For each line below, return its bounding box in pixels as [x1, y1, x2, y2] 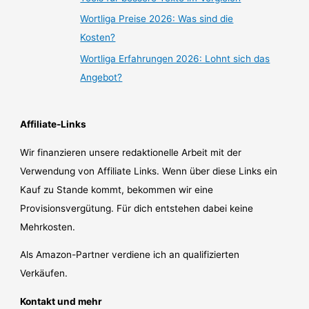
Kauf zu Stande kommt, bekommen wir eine [20, 183, 214, 195]
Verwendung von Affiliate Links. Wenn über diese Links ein [20, 165, 278, 177]
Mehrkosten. [20, 221, 76, 232]
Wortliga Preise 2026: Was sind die [80, 13, 234, 25]
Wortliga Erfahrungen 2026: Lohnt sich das [80, 52, 270, 64]
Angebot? [80, 71, 123, 83]
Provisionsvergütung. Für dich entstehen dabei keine [20, 202, 254, 214]
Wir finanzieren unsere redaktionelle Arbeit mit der [20, 146, 242, 158]
